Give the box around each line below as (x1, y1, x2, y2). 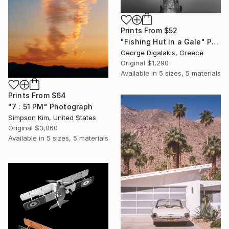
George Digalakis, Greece (121, 49, 203, 57)
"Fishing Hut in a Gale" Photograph (212, 37, 219, 47)
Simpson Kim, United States (8, 113, 96, 122)
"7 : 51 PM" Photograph (8, 102, 93, 111)
